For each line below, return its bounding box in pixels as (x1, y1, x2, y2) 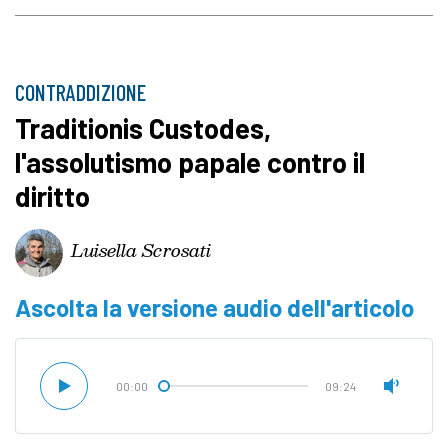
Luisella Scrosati (71, 234, 211, 264)
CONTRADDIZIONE (15, 79, 146, 106)
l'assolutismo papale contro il (15, 145, 365, 180)
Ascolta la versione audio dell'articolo (15, 293, 414, 323)
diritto (15, 179, 90, 214)
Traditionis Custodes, (15, 111, 271, 146)
